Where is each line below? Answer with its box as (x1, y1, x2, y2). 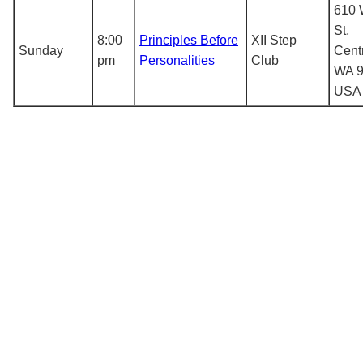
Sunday (19, 43, 63, 58)
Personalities (139, 53, 215, 67)
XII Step (251, 32, 297, 47)
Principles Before (139, 32, 238, 47)
